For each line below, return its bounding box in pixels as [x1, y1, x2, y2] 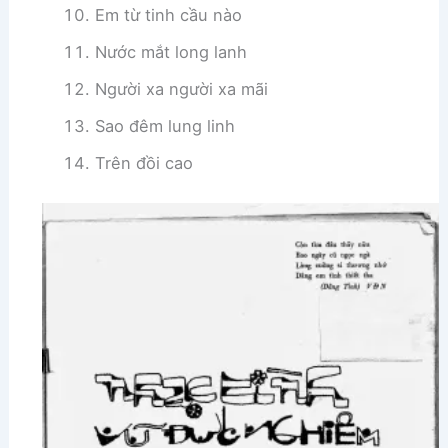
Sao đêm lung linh [94, 115, 235, 136]
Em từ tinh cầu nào [94, 4, 242, 25]
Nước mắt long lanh [94, 41, 247, 62]
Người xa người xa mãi [94, 78, 268, 99]
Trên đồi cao [94, 152, 193, 173]
